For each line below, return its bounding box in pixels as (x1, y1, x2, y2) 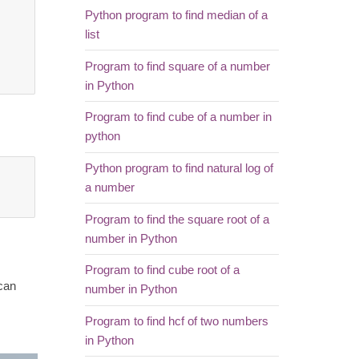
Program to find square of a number (84, 59, 270, 73)
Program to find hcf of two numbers (84, 315, 268, 329)
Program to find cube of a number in (84, 111, 272, 124)
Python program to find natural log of (84, 162, 273, 175)
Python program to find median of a (84, 9, 268, 22)
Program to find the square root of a (84, 212, 269, 226)
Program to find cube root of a (84, 264, 240, 277)
